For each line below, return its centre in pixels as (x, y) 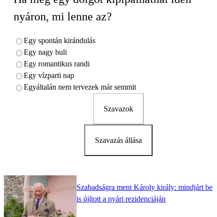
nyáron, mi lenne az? (63, 16)
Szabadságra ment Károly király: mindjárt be (145, 187)
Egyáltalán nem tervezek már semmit (80, 87)
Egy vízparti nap (49, 75)
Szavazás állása (118, 140)
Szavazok (118, 108)
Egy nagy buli (45, 52)
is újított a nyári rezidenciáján (121, 199)
